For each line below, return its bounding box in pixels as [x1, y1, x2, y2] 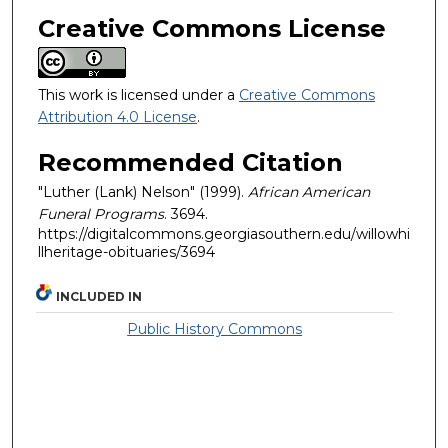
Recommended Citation [38, 148, 343, 178]
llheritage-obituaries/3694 [38, 243, 215, 262]
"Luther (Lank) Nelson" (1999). [38, 183, 248, 202]
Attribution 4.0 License [38, 107, 197, 126]
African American [248, 183, 370, 202]
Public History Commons [127, 320, 303, 339]
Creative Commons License [38, 13, 386, 43]
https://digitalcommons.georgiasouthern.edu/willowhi [38, 225, 410, 244]
